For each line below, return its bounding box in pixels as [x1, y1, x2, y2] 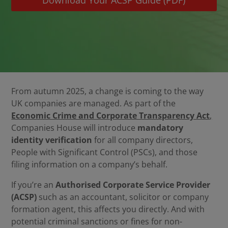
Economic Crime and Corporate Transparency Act [11, 110, 210, 121]
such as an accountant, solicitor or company [37, 191, 209, 203]
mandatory [137, 122, 184, 133]
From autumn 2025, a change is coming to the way [11, 85, 204, 97]
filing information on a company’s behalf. [11, 159, 168, 170]
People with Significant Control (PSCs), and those [11, 147, 198, 158]
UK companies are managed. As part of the [11, 98, 176, 109]
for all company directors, [92, 134, 193, 146]
